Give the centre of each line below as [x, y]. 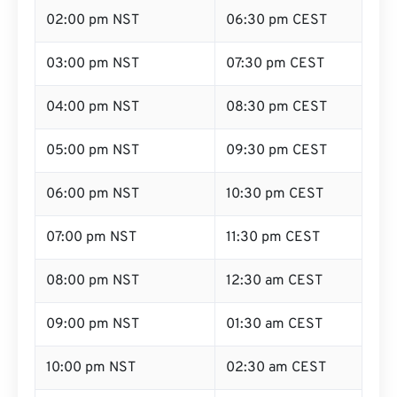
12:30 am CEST [274, 281]
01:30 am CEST [274, 324]
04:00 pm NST [93, 107]
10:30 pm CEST [275, 194]
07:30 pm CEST [275, 64]
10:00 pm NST [91, 368]
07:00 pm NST [91, 237]
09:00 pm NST [93, 324]
